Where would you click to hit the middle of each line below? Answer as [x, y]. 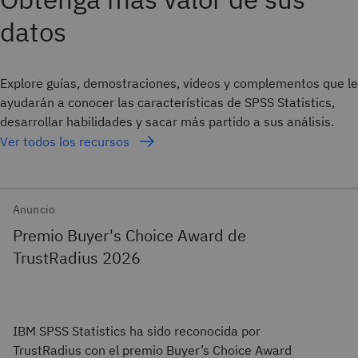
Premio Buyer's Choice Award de [129, 236]
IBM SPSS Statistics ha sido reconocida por [137, 331]
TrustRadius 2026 [77, 258]
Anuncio [34, 209]
